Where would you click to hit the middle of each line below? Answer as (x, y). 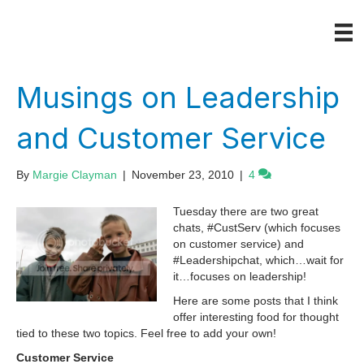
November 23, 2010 (183, 175)
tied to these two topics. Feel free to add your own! (146, 334)
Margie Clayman (75, 175)
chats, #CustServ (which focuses (257, 228)
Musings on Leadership (178, 98)
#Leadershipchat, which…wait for (258, 260)
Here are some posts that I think (256, 301)
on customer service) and (238, 244)
